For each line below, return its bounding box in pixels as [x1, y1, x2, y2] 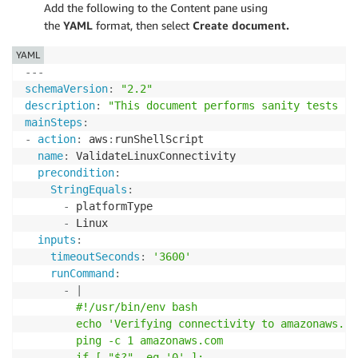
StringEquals [50, 183, 127, 197]
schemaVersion [25, 82, 108, 96]
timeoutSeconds [50, 250, 140, 264]
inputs [38, 233, 76, 247]
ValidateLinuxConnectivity [70, 149, 236, 163]
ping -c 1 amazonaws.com [25, 334, 223, 348]
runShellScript [114, 133, 204, 146]
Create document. [193, 18, 289, 33]
